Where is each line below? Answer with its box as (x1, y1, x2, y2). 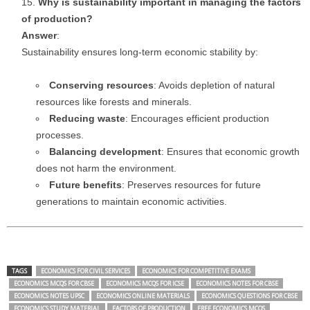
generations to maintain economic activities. (36, 196, 227, 207)
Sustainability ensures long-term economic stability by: (21, 46, 258, 57)
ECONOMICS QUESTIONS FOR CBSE (201, 291, 298, 300)
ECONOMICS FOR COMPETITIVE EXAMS (142, 266, 250, 275)
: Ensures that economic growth (161, 146, 300, 157)
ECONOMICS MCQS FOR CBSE (14, 279, 94, 288)
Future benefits (49, 179, 122, 190)
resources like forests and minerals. (36, 96, 192, 107)
